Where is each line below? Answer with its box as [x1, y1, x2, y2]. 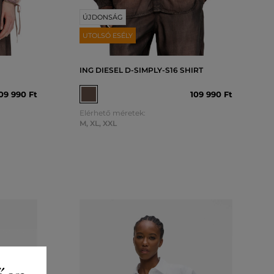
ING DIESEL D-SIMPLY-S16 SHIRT [79, 65, 203, 75]
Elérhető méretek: [79, 108, 146, 117]
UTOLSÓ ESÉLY [82, 31, 133, 40]
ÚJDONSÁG [82, 13, 123, 21]
